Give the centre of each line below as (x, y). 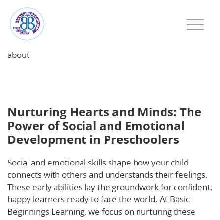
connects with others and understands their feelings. (108, 175)
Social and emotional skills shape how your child (98, 162)
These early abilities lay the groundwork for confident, (110, 187)
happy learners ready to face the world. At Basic (98, 199)
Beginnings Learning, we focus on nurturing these (101, 211)
